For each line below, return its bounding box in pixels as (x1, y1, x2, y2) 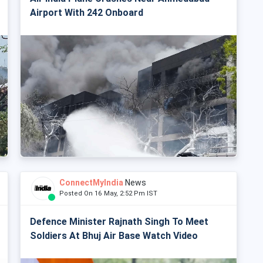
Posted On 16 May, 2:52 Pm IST (59, 190, 163, 197)
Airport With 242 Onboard (30, 7, 143, 18)
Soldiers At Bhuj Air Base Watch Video (30, 230, 198, 241)
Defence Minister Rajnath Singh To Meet (30, 216, 208, 227)
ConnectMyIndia (59, 178, 123, 187)
